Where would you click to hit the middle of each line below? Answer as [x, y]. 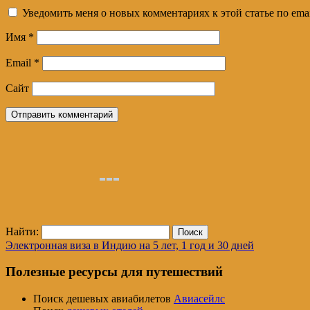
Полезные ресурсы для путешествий [114, 272]
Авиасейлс [199, 299]
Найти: [22, 231]
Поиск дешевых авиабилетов [103, 299]
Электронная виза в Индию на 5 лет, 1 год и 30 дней [130, 245]
